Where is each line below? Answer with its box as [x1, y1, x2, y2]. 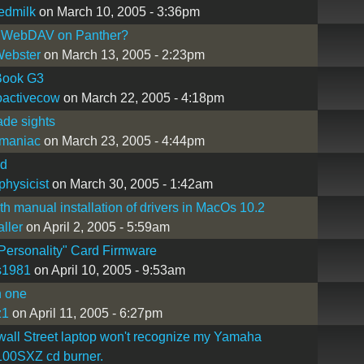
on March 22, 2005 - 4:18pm [59, 90, 224, 105]
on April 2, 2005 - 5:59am [22, 219, 170, 234]
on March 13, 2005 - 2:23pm [40, 47, 205, 62]
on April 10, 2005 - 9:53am [30, 262, 185, 277]
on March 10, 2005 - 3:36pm [35, 4, 200, 19]
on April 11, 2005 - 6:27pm [8, 305, 162, 320]
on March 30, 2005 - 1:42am [48, 176, 213, 191]
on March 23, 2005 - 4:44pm [40, 133, 205, 148]
